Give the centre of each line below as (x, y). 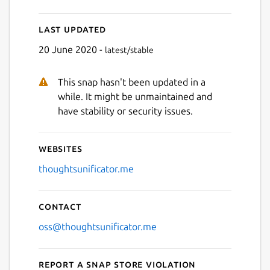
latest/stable (129, 50)
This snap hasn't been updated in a (132, 82)
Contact (60, 206)
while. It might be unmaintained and (135, 96)
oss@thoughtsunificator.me (98, 226)
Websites (61, 148)
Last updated (72, 29)
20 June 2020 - (72, 49)
